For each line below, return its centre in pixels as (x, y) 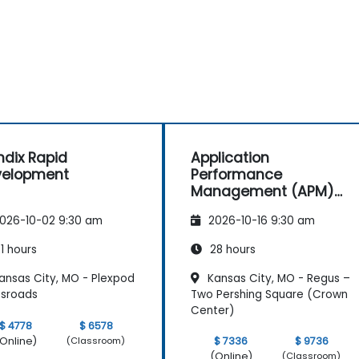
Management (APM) (262, 191)
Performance (236, 174)
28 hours (231, 249)
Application (230, 157)
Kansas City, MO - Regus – (277, 278)
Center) (213, 310)
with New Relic (240, 208)
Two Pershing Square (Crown (269, 294)
